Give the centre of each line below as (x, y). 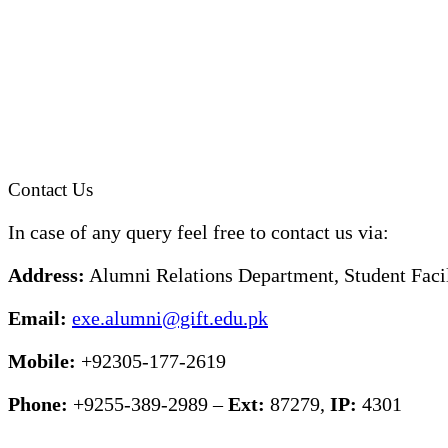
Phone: (40, 403)
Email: (40, 317)
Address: (46, 274)
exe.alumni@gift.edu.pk (170, 317)
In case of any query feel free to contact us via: (198, 231)
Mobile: (44, 360)
